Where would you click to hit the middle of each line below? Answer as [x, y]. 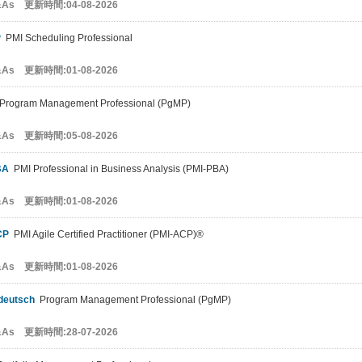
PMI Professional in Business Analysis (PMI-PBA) [119, 169]
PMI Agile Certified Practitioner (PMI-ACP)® [106, 234]
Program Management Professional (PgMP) [133, 300]
